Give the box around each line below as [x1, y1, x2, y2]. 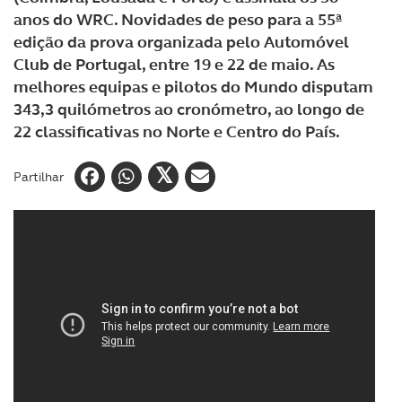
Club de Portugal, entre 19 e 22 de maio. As [13, 54, 335, 75]
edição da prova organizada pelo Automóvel [13, 31, 349, 53]
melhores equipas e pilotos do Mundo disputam [13, 76, 373, 98]
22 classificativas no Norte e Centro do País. [13, 121, 340, 143]
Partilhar [13, 168, 64, 185]
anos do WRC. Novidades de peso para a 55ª [13, 9, 342, 31]
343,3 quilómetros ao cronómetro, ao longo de [13, 99, 364, 120]
